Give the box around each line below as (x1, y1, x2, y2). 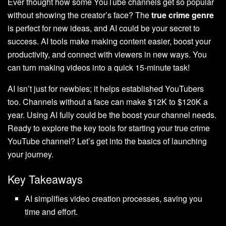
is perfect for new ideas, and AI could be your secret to (8, 22, 200, 34)
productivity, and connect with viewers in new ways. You (8, 48, 207, 60)
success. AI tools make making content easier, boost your (8, 35, 211, 47)
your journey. (8, 148, 53, 160)
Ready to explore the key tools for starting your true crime (8, 122, 210, 134)
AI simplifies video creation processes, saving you (25, 193, 203, 205)
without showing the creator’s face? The (8, 9, 151, 21)
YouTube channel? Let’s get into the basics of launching (8, 135, 207, 147)
